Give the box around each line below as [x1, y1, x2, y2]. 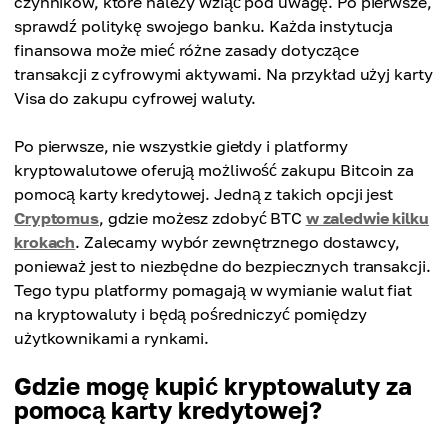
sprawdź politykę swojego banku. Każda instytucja [14, 16, 394, 36]
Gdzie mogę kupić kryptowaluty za [14, 371, 412, 400]
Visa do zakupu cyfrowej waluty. [14, 88, 257, 108]
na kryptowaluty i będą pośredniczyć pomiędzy [14, 304, 367, 324]
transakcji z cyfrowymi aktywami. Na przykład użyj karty [14, 64, 433, 84]
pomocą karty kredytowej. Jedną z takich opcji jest [14, 184, 393, 204]
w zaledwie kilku [305, 208, 429, 228]
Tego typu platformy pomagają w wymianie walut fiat [14, 280, 413, 300]
